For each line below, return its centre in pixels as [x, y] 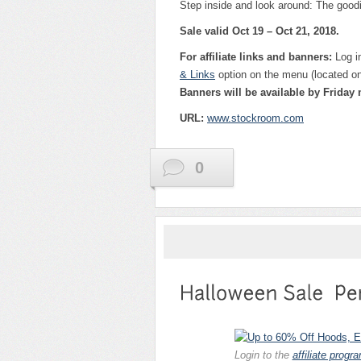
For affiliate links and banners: [256, 57]
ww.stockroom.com [259, 118]
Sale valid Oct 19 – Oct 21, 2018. [259, 31]
